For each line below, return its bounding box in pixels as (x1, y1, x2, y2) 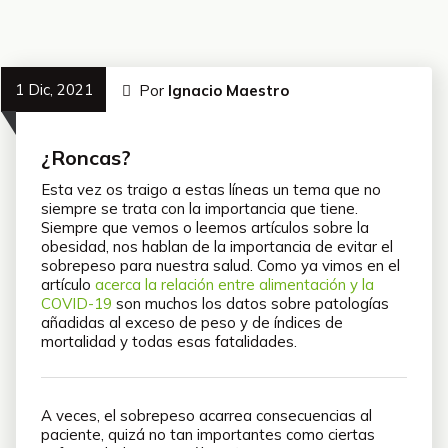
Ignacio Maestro (168, 81, 290, 100)
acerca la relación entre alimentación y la (95, 275, 374, 294)
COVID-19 (41, 294, 112, 313)
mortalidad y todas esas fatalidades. (41, 332, 297, 351)
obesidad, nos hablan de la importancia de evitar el (41, 237, 393, 256)
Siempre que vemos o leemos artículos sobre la (41, 218, 369, 237)
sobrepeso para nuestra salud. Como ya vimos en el (41, 256, 400, 275)
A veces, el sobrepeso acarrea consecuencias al (41, 406, 372, 425)
